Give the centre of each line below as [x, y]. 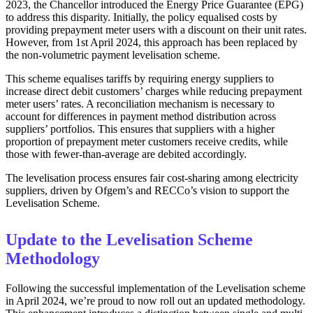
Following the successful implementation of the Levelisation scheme [155, 288]
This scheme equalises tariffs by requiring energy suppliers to [140, 78]
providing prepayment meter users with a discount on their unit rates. [156, 29]
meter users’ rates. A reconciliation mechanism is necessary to [140, 103]
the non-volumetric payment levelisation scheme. [113, 54]
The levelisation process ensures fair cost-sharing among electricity [152, 177]
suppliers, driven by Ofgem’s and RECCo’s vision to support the [147, 190]
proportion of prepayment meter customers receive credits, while [147, 141]
